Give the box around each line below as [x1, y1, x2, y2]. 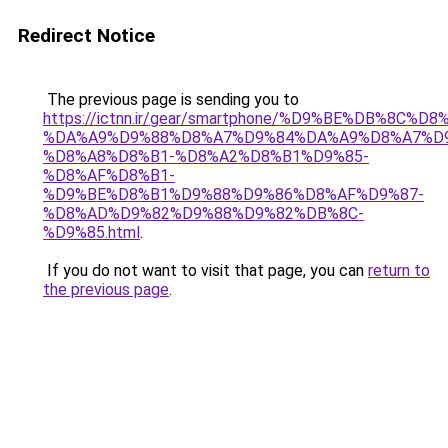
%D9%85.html [43, 223, 140, 242]
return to [368, 261, 430, 280]
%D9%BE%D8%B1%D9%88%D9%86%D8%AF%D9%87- [43, 185, 424, 204]
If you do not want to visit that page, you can [43, 261, 368, 280]
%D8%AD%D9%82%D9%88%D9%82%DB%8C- [43, 204, 364, 223]
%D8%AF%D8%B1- [43, 166, 175, 185]
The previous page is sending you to [43, 90, 299, 109]
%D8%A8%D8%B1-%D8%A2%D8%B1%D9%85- [43, 147, 369, 166]
